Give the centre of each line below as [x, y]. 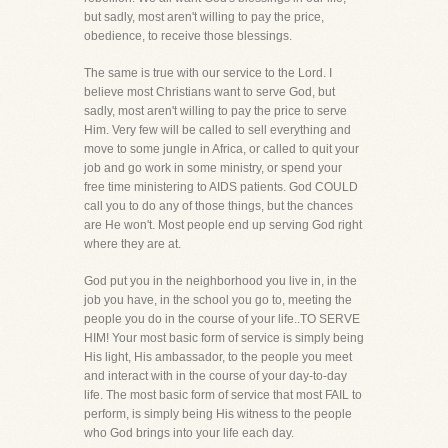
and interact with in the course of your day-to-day [215, 376]
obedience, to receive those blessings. [188, 36]
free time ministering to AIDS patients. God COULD [221, 187]
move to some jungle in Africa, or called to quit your [221, 149]
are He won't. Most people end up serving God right [223, 225]
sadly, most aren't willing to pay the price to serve [215, 111]
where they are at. [132, 244]
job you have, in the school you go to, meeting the [218, 300]
